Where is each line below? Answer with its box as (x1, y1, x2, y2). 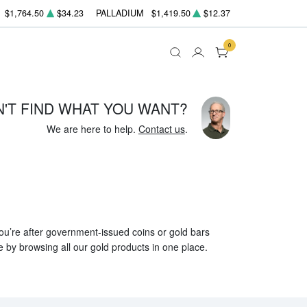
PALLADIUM (96, 7, 144, 20)
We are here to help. (46, 121, 138, 136)
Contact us (138, 121, 185, 136)
